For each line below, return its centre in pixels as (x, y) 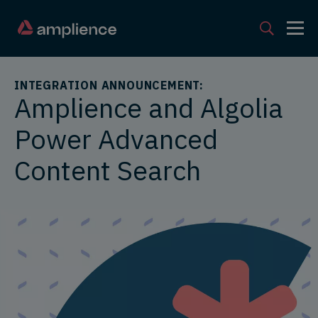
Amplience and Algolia (149, 108)
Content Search (108, 170)
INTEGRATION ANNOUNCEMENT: (109, 85)
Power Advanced (116, 139)
